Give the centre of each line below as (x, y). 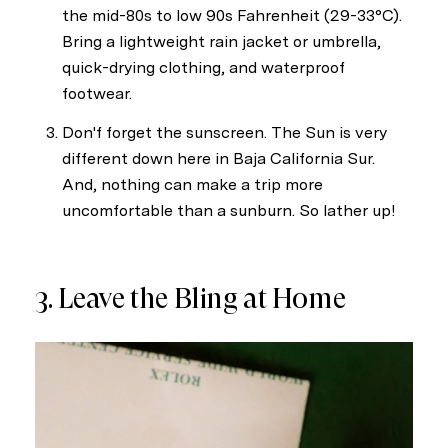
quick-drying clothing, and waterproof (203, 68)
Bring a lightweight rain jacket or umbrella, (221, 42)
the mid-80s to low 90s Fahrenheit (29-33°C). (231, 16)
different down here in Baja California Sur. (218, 159)
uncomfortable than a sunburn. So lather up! (228, 211)
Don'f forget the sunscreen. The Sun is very (224, 133)
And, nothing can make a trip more (192, 185)
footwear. (96, 94)
